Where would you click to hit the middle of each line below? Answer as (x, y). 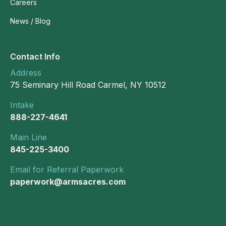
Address (26, 73)
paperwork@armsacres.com (68, 182)
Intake (22, 105)
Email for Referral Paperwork (67, 170)
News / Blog (30, 21)
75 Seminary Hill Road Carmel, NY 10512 (88, 85)
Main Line (29, 137)
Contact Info (35, 57)
